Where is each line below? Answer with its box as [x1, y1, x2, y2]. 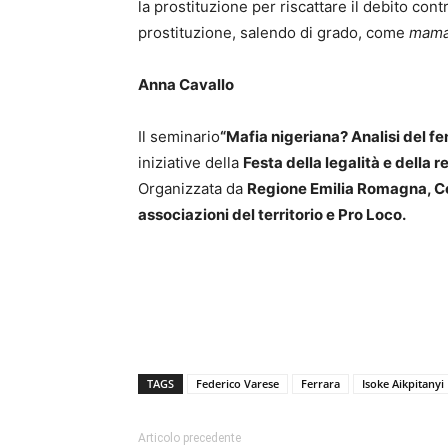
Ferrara [301, 376, 340, 391]
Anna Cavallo [138, 75, 234, 94]
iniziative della [138, 153, 243, 172]
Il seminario [138, 127, 220, 146]
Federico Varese [196, 376, 279, 391]
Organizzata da [138, 179, 247, 198]
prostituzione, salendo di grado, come [138, 23, 409, 42]
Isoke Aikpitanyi [362, 376, 444, 391]
